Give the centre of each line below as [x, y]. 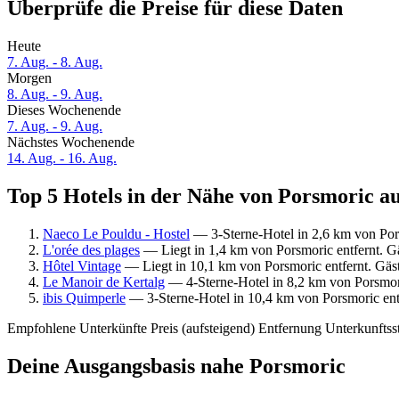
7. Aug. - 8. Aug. [55, 62]
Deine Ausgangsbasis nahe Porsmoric [176, 366]
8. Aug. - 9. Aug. [55, 94]
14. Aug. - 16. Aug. [62, 159]
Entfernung [290, 328]
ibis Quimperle [84, 297]
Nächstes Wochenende [71, 142]
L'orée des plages [91, 249]
